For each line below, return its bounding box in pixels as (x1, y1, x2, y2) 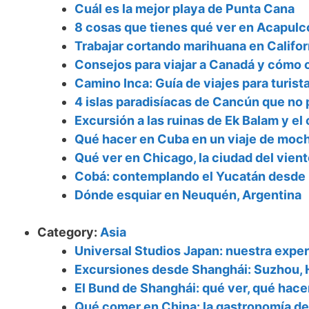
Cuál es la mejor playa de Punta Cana (74, 1, 295, 17)
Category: (37, 225, 100, 240)
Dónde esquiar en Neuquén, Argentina (74, 188, 301, 203)
